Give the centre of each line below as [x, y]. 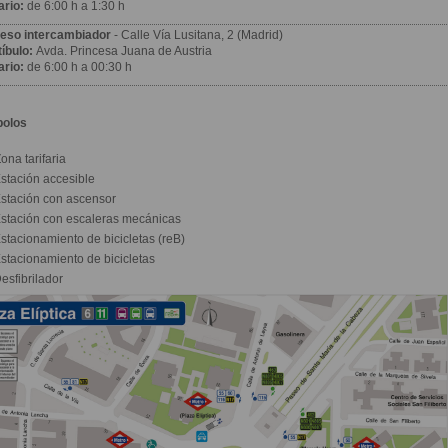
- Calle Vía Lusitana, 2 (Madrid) [197, 35]
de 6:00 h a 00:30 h [78, 67]
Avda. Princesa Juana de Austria [123, 51]
